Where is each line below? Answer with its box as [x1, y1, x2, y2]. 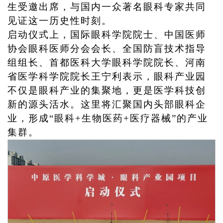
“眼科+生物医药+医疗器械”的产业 [49, 113, 208, 123]
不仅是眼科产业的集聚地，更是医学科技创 [7, 85, 206, 96]
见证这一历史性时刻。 [7, 15, 112, 26]
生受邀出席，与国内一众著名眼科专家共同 [7, 1, 206, 12]
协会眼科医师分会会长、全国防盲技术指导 [7, 43, 206, 54]
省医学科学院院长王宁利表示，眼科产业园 [7, 71, 206, 82]
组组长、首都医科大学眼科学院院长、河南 [7, 57, 206, 68]
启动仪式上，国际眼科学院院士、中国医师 [7, 29, 206, 40]
